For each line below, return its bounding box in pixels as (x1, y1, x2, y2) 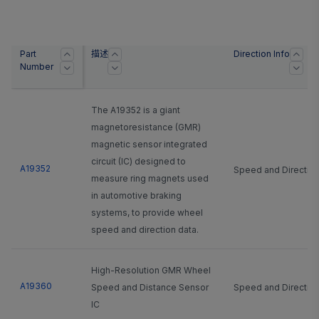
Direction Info (234, 48, 290, 59)
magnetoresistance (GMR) (91, 121, 201, 132)
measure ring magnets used (91, 172, 209, 184)
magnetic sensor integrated (91, 138, 207, 150)
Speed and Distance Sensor (91, 281, 209, 293)
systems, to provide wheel (91, 206, 203, 218)
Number (20, 61, 53, 72)
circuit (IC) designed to (91, 155, 186, 167)
